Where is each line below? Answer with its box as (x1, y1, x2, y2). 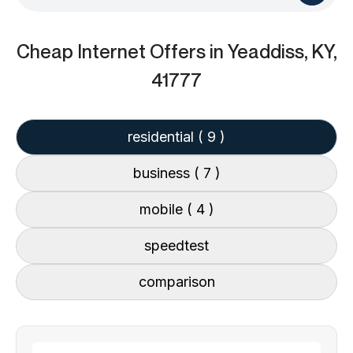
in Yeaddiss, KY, (209, 40, 337, 62)
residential (128, 128, 198, 145)
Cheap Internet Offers (16, 40, 210, 62)
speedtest (144, 237, 209, 254)
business (132, 165, 194, 181)
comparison (138, 273, 215, 290)
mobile (139, 201, 187, 217)
